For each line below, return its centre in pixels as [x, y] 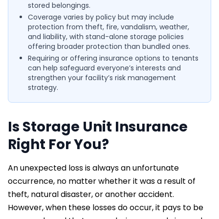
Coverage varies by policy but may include [101, 17]
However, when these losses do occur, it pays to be [106, 207]
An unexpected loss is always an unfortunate [93, 168]
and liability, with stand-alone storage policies [106, 36]
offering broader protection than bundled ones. [109, 46]
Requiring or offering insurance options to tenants [113, 58]
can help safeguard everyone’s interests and [104, 68]
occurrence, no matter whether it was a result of [102, 181]
